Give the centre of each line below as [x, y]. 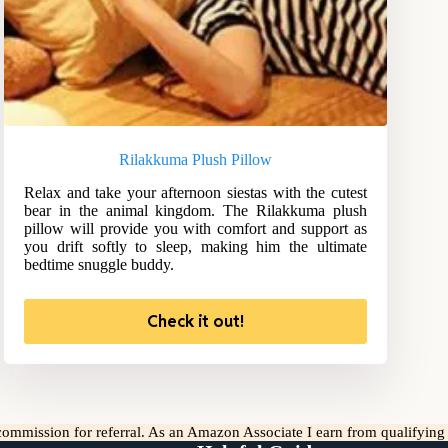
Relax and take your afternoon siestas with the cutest [195, 193]
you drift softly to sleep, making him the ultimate [195, 247]
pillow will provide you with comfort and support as [195, 229]
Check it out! [195, 322]
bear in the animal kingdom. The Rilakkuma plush [195, 211]
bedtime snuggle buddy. [99, 265]
